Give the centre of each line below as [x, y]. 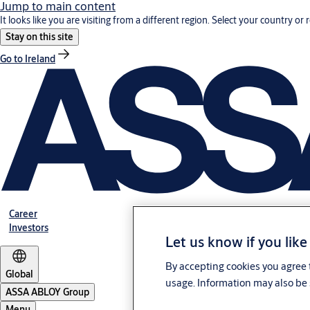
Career [23, 214]
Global [19, 274]
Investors [28, 228]
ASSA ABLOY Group [47, 292]
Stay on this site [39, 37]
